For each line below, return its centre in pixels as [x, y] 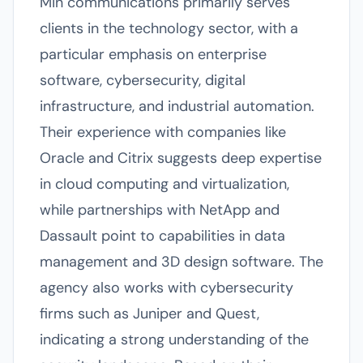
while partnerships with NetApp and [160, 210]
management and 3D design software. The [181, 262]
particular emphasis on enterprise [153, 54]
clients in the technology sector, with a [169, 28]
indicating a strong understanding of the [174, 340]
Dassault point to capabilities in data [162, 236]
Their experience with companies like [163, 132]
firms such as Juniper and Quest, [149, 314]
